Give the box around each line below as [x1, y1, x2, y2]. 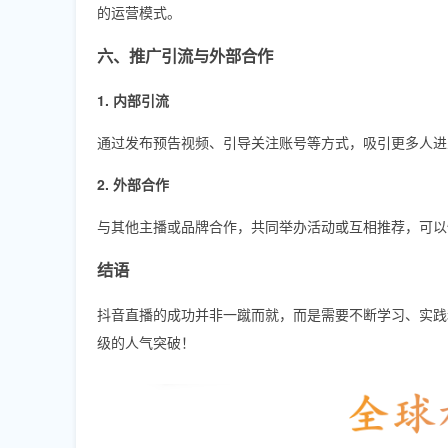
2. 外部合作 [97, 173, 169, 194]
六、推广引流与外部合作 [97, 43, 273, 67]
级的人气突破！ [97, 331, 195, 352]
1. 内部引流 [97, 89, 169, 110]
